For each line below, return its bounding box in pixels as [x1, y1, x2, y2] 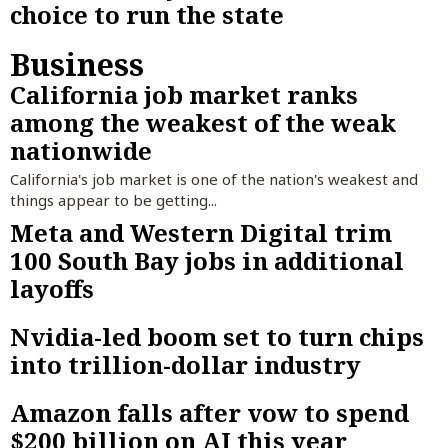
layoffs [10, 271, 94, 305]
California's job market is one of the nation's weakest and [10, 169, 418, 190]
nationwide [10, 134, 152, 168]
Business [10, 44, 144, 86]
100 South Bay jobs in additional [10, 243, 404, 277]
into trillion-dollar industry [10, 347, 361, 381]
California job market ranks [10, 78, 358, 112]
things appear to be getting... [10, 190, 217, 211]
